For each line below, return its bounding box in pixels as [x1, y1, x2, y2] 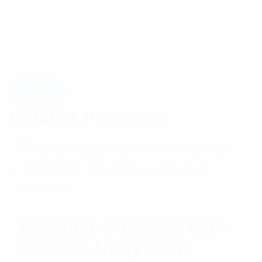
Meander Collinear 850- [19, 215, 227, 237]
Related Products [9, 108, 164, 129]
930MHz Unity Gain [19, 237, 190, 258]
